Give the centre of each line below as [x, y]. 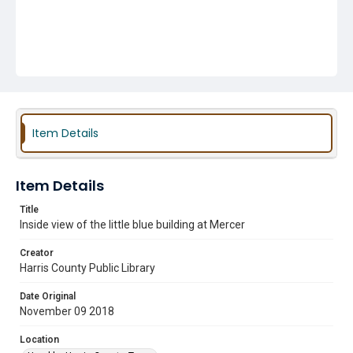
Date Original [48, 296]
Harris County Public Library [87, 268]
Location [39, 340]
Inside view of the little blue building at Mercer [132, 225]
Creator [37, 253]
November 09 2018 [67, 311]
